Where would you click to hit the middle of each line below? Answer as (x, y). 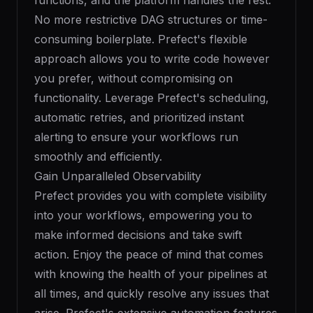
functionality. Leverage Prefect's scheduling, (152, 98)
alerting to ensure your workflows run (136, 137)
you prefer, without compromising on (133, 78)
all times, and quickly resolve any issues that (152, 293)
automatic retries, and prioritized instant (139, 117)
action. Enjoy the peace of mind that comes (149, 254)
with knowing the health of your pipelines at (151, 274)
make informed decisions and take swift (138, 235)
